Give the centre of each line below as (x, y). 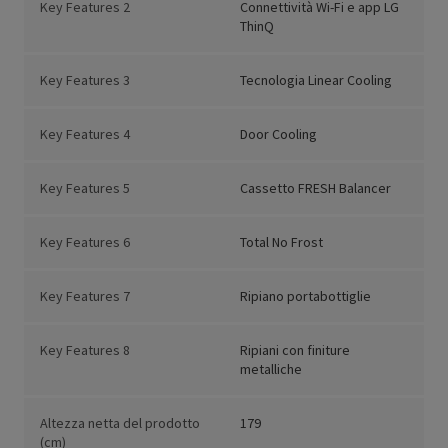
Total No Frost (281, 242)
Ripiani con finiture (295, 350)
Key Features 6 (85, 242)
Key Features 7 (85, 296)
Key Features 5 (85, 188)
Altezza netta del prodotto (120, 423)
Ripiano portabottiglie (305, 296)
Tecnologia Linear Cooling (316, 80)
